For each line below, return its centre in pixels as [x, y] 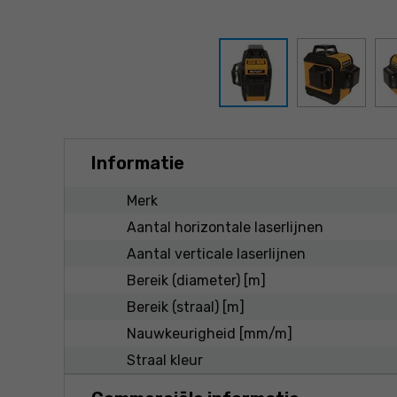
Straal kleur [165, 360]
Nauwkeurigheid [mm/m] [210, 333]
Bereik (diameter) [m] [196, 280]
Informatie [138, 163]
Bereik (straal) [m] [186, 307]
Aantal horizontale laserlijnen [225, 227]
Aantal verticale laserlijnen [216, 253]
